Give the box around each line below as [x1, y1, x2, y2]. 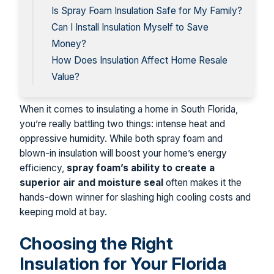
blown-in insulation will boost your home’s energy [20, 147, 227, 159]
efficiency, [20, 161, 67, 174]
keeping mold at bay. [20, 206, 107, 218]
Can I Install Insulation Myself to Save [51, 21, 209, 33]
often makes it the [163, 176, 242, 188]
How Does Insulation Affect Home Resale [51, 54, 228, 66]
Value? [51, 71, 80, 83]
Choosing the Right [20, 232, 173, 254]
